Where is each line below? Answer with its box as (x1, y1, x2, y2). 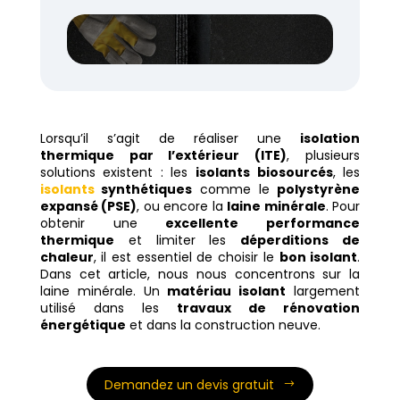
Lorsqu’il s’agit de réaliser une (39, 129, 301, 148)
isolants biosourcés (196, 163, 333, 182)
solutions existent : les (39, 163, 196, 182)
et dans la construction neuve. (125, 316, 321, 335)
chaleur (39, 248, 94, 267)
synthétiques (101, 180, 193, 199)
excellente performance (165, 214, 361, 233)
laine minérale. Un (39, 282, 168, 301)
